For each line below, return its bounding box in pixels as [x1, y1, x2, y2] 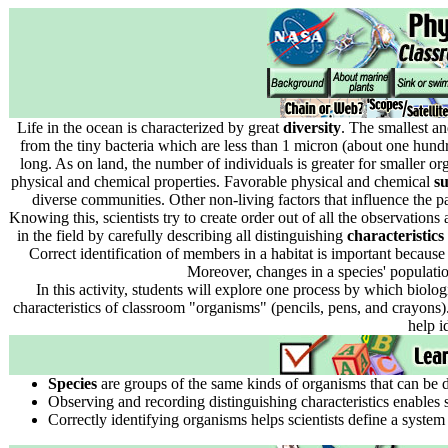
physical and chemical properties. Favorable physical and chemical [10, 173, 434, 190]
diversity [283, 119, 341, 136]
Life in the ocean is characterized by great [17, 119, 283, 136]
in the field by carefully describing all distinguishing [16, 227, 347, 244]
